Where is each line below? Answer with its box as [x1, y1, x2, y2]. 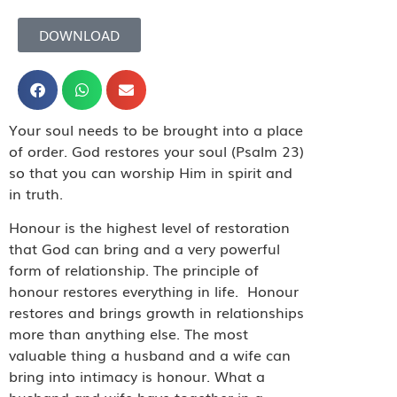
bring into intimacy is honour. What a [9, 365, 265, 387]
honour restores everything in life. [9, 280, 238, 302]
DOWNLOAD [39, 25, 120, 44]
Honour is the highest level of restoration [9, 216, 290, 238]
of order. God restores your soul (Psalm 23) [9, 140, 304, 161]
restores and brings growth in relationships [9, 301, 304, 323]
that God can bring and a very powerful [9, 237, 280, 260]
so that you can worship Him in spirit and [9, 161, 292, 183]
